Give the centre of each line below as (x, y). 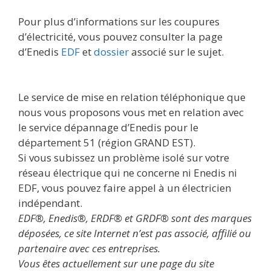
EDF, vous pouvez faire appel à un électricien (125, 188)
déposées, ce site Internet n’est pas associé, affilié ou (135, 233)
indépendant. (50, 203)
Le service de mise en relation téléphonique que (132, 97)
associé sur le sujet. (176, 51)
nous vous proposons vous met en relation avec (131, 113)
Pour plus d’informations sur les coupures (119, 21)
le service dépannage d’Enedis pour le (108, 128)
